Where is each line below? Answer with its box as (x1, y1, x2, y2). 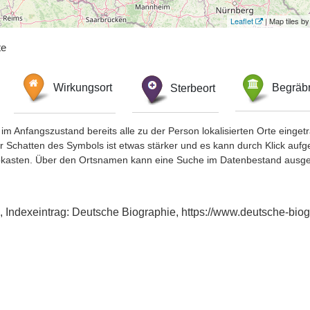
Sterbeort (170, 82, 215, 94)
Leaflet (230, 15, 253, 26)
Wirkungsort (53, 82, 112, 94)
